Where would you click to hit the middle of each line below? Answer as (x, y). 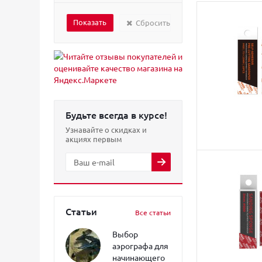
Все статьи (153, 212)
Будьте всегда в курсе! (116, 115)
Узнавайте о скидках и (106, 130)
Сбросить (153, 23)
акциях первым (94, 139)
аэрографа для (140, 246)
